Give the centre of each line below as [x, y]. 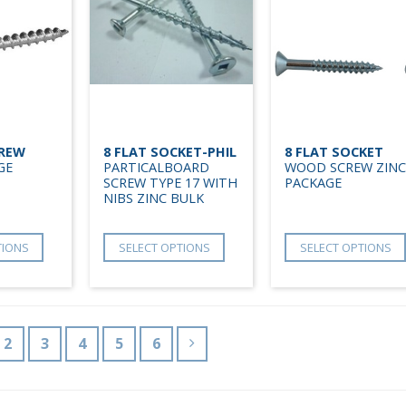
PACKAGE [313, 182]
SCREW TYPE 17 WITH [170, 182]
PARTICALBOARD [156, 167]
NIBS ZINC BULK [154, 198]
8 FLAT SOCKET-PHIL [170, 151]
